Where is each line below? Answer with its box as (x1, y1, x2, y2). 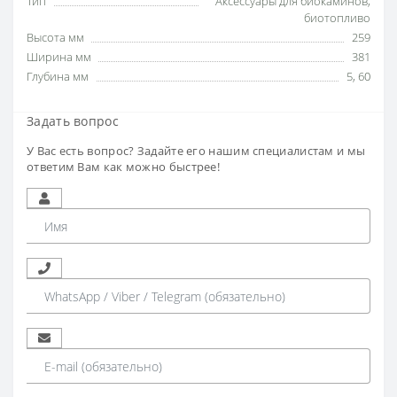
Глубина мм (27, 68, 89, 85)
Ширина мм (27, 49, 91, 66)
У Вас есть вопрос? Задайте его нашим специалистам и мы (27, 143, 366, 160)
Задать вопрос (27, 113, 119, 130)
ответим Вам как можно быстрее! (27, 159, 221, 175)
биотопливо (304, 10, 370, 27)
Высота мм (27, 29, 84, 46)
